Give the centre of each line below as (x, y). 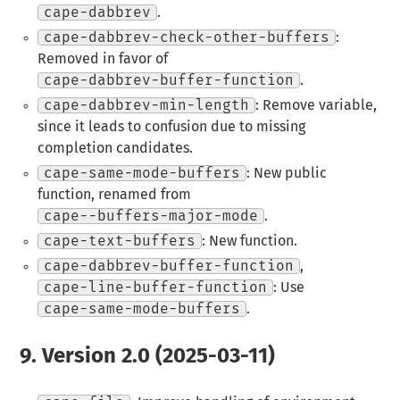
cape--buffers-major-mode (150, 216)
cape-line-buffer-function (155, 287)
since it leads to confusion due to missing (171, 126)
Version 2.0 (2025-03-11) (156, 356)
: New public (286, 173)
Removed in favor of (102, 58)
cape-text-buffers (119, 241)
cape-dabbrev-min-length (146, 105)
